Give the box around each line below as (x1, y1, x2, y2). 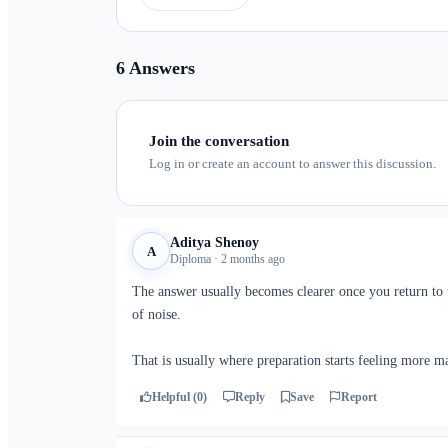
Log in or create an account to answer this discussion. (149, 156, 436, 171)
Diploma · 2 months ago (170, 252, 285, 266)
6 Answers (116, 58, 195, 78)
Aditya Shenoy (170, 235, 259, 250)
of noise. (132, 307, 181, 322)
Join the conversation (149, 133, 289, 149)
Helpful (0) (152, 389, 207, 404)
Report (341, 389, 377, 404)
